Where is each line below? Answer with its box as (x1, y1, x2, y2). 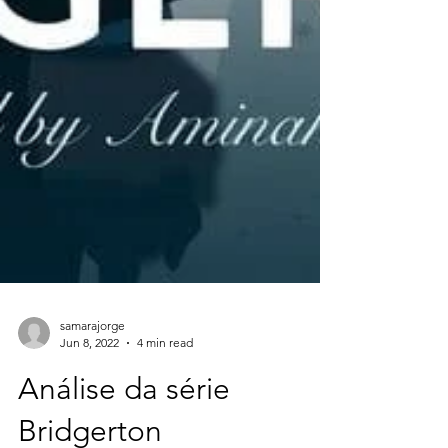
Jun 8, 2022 (60, 371, 119, 386)
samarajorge (60, 354, 125, 369)
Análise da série (18, 407, 230, 443)
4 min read (137, 371, 193, 386)
